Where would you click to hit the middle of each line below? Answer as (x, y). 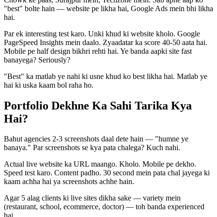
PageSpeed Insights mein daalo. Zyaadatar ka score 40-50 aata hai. (106, 42)
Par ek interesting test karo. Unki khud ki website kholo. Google (102, 33)
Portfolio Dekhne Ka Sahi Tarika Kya (98, 105)
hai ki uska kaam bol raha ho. (49, 85)
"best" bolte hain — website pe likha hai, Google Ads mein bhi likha (108, 8)
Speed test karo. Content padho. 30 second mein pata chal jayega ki (107, 173)
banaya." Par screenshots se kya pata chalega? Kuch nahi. (92, 148)
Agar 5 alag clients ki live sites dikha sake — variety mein (92, 198)
